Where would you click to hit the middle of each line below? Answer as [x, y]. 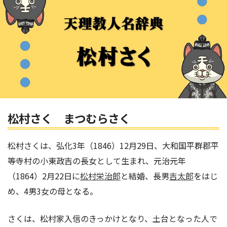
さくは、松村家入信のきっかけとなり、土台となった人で [112, 218]
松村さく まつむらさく [69, 118]
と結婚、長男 [145, 176]
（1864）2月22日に [44, 176]
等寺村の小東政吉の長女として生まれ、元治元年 [97, 160]
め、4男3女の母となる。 [53, 191]
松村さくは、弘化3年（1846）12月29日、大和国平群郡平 [113, 145]
